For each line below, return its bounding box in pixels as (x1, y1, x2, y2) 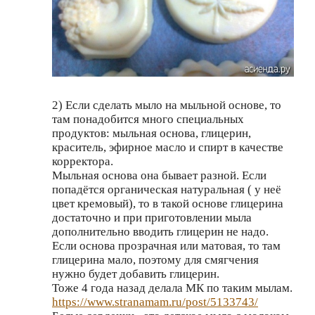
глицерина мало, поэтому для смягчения (52, 253, 259, 267)
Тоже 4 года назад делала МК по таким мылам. (52, 281, 292, 295)
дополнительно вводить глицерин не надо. (52, 225, 269, 239)
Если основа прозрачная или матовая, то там (52, 239, 281, 253)
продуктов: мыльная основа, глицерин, (52, 127, 251, 141)
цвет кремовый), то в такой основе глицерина (52, 197, 283, 211)
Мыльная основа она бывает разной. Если (52, 169, 266, 183)
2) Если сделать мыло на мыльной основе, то (52, 98, 281, 112)
